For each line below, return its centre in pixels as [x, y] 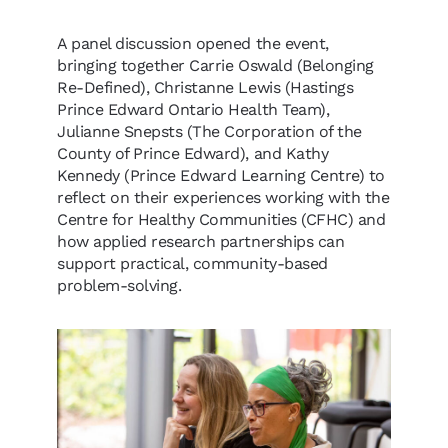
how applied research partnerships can [201, 241]
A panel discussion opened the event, [193, 43]
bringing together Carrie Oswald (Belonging [215, 65]
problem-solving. [121, 285]
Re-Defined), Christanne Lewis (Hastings [205, 87]
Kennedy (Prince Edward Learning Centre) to [221, 175]
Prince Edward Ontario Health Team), [193, 109]
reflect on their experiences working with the [223, 197]
